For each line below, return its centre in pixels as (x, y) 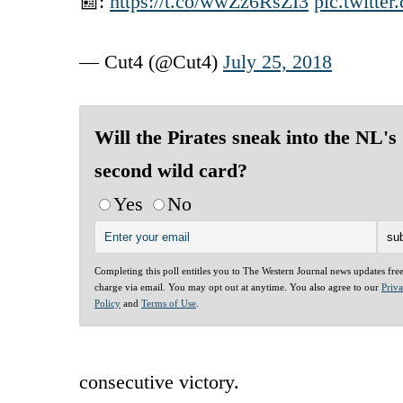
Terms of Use (169, 303)
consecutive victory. (159, 381)
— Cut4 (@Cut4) (151, 61)
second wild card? (171, 170)
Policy (107, 303)
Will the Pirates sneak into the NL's (246, 137)
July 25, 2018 (278, 61)
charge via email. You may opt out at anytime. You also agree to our (238, 287)
